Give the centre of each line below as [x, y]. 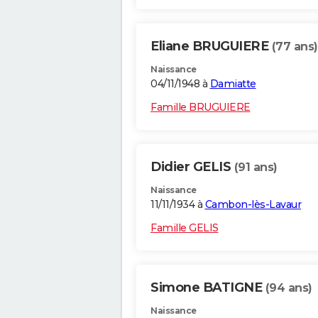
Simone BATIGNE [208, 288]
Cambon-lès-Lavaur [253, 205]
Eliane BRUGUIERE [211, 46]
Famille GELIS [185, 228]
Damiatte [233, 84]
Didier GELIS [192, 167]
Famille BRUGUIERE [201, 108]
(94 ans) [289, 288]
